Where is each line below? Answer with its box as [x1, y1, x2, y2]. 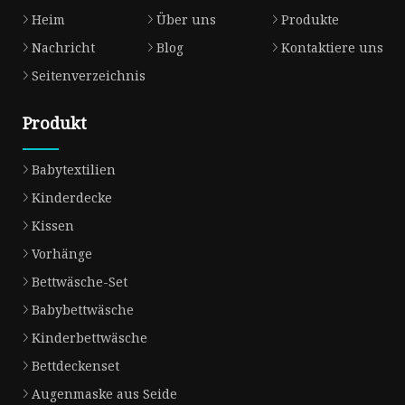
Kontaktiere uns [280, 39, 383, 57]
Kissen [32, 217, 74, 235]
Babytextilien [32, 161, 116, 179]
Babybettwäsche [32, 301, 134, 319]
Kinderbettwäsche [32, 329, 147, 347]
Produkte [280, 11, 339, 29]
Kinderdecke [32, 189, 112, 207]
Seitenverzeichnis [32, 67, 146, 85]
